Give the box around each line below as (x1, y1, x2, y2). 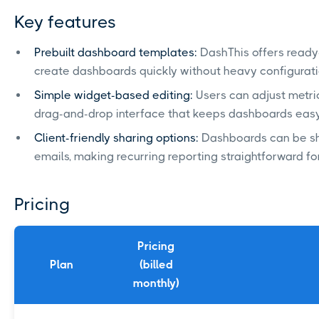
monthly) (132, 276, 179, 291)
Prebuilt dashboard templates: (34, 46, 197, 60)
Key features (14, 12, 116, 33)
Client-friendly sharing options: (34, 131, 199, 145)
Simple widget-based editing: (34, 88, 193, 103)
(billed (139, 258, 173, 272)
